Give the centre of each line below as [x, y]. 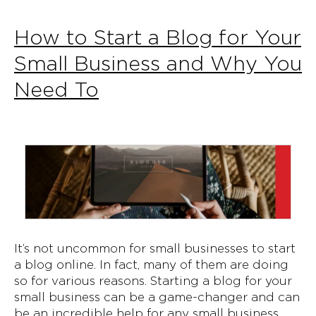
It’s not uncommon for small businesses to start [155, 248]
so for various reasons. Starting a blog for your [153, 280]
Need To [56, 89]
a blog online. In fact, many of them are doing [151, 264]
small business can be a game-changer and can [157, 297]
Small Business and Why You [158, 63]
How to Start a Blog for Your [158, 37]
